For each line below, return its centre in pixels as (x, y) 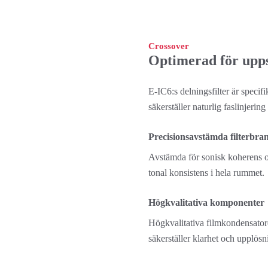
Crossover (169, 46)
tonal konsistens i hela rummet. (206, 173)
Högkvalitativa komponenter (206, 202)
